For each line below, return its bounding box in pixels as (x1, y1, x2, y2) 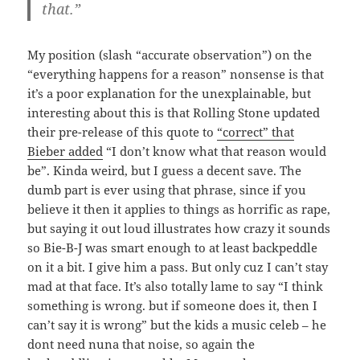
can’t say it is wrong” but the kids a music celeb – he (27, 316, 327, 333)
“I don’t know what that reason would (103, 142, 327, 159)
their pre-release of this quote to (27, 123, 218, 140)
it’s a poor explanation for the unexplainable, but (27, 84, 312, 101)
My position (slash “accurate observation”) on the (27, 46, 313, 63)
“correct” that (217, 123, 295, 140)
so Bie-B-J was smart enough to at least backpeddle (27, 239, 318, 256)
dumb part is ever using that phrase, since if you (27, 181, 307, 198)
